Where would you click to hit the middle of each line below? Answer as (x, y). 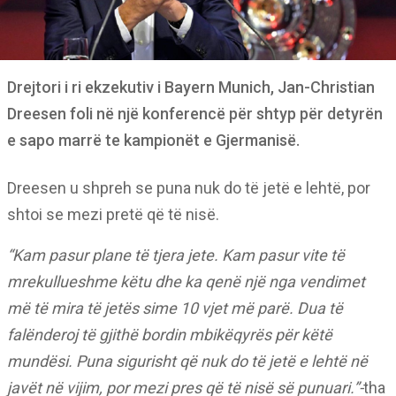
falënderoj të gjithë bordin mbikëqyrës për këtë (170, 335)
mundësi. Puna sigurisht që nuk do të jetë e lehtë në (187, 361)
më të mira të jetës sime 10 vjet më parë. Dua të (175, 308)
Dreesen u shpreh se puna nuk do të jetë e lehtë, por (189, 188)
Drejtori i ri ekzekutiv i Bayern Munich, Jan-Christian (191, 87)
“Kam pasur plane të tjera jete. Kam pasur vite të (176, 255)
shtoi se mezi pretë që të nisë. (113, 214)
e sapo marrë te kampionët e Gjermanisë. (153, 140)
